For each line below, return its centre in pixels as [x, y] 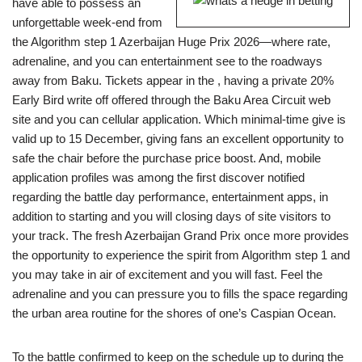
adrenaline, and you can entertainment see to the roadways [167, 61]
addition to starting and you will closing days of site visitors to [171, 216]
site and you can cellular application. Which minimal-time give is [179, 119]
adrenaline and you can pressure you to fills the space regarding [180, 294]
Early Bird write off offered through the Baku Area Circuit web [171, 100]
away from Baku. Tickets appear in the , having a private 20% [173, 80]
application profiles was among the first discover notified [158, 177]
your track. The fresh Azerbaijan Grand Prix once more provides [181, 236]
